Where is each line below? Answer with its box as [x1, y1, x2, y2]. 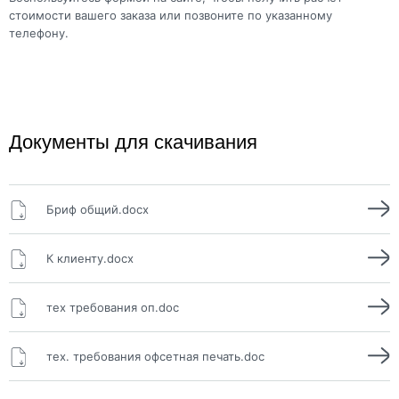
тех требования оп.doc [46, 299, 179, 314]
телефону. [9, 25, 69, 40]
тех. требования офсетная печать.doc [46, 348, 265, 363]
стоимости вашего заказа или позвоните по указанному [9, 7, 332, 22]
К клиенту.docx [46, 250, 134, 265]
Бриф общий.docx [46, 201, 149, 216]
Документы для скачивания [9, 130, 257, 153]
